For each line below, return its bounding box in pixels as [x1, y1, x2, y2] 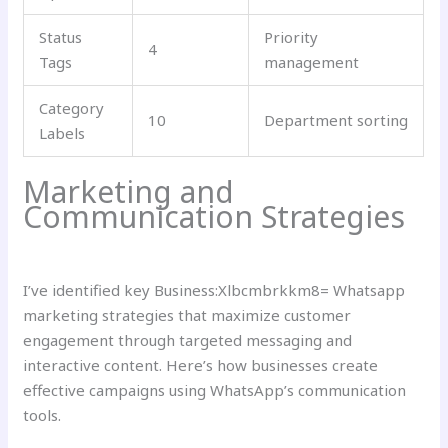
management [264, 51, 360, 72]
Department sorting [264, 109, 409, 130]
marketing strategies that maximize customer [23, 305, 352, 326]
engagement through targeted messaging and [23, 330, 353, 351]
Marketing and [23, 171, 235, 213]
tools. [23, 405, 62, 426]
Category [39, 97, 105, 118]
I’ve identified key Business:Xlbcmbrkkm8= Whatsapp [23, 280, 406, 301]
